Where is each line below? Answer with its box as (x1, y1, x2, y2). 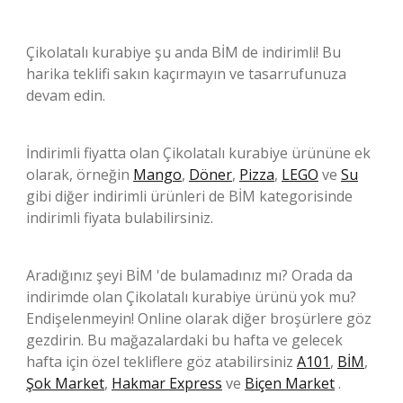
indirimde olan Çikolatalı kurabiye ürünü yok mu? (26, 286, 356, 307)
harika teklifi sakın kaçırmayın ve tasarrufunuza (26, 63, 346, 84)
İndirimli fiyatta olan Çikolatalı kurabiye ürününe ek (26, 142, 371, 163)
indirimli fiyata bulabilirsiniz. (26, 207, 213, 228)
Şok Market (26, 372, 104, 393)
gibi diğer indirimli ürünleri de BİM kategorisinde (26, 185, 353, 206)
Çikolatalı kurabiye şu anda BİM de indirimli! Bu (26, 41, 341, 62)
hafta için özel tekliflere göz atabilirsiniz (26, 351, 297, 372)
